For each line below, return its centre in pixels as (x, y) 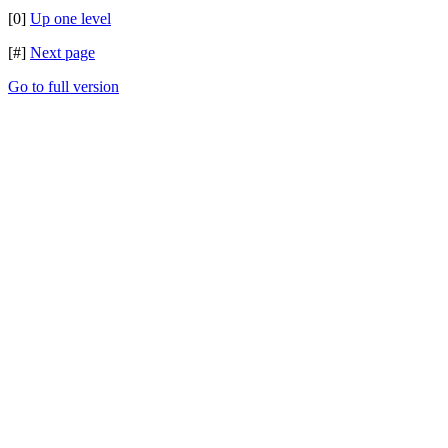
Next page (62, 52)
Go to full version (63, 86)
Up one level (70, 18)
